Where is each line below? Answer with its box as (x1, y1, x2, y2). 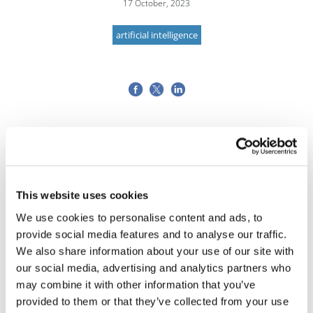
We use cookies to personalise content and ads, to (16, 211, 263, 224)
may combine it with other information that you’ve (16, 278, 256, 291)
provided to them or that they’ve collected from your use (16, 295, 289, 307)
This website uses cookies (16, 189, 149, 201)
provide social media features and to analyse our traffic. (16, 228, 287, 240)
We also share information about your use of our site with (16, 245, 294, 257)
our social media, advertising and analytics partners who (16, 261, 291, 274)
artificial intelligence (115, 29, 198, 42)
